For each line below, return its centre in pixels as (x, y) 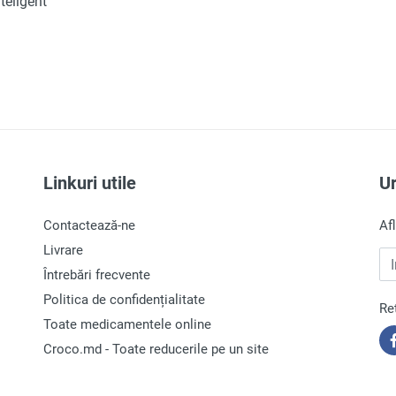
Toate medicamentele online (127, 324)
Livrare (63, 250)
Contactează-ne (89, 225)
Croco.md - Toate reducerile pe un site (156, 349)
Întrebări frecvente (97, 275)
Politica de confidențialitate (124, 300)
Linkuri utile (90, 183)
